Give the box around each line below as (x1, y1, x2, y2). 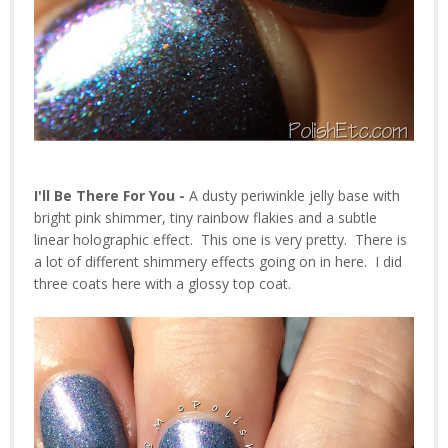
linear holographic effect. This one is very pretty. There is (34, 230, 407, 250)
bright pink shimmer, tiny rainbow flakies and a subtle (34, 208, 377, 228)
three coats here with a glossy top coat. (34, 274, 291, 294)
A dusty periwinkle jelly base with (189, 186, 400, 206)
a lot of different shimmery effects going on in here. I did (34, 252, 402, 272)
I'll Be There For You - (34, 186, 189, 206)
